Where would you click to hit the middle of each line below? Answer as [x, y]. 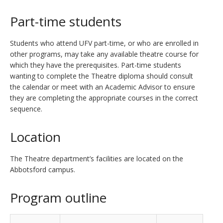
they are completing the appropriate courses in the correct [104, 98]
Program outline [58, 198]
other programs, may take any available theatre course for [104, 54]
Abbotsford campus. [43, 169]
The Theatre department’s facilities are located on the [97, 159]
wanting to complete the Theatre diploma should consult [102, 76]
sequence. [26, 109]
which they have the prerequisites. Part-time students [96, 65]
